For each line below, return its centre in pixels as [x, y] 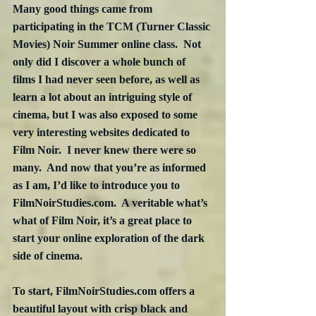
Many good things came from [84, 9]
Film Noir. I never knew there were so [106, 150]
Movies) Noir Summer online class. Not [108, 44]
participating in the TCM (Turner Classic [113, 27]
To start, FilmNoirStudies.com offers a [105, 291]
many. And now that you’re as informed [111, 168]
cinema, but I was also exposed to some [107, 115]
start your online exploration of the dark [110, 238]
